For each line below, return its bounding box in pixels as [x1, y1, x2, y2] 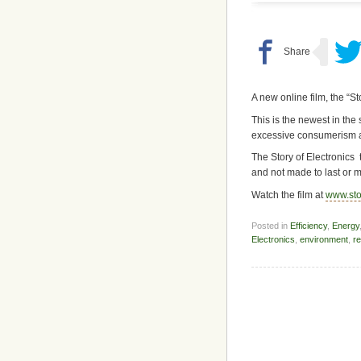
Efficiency [290, 221, 327, 231]
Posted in [251, 221, 290, 231]
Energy [332, 221, 359, 231]
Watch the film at [251, 189, 326, 201]
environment [300, 234, 348, 245]
